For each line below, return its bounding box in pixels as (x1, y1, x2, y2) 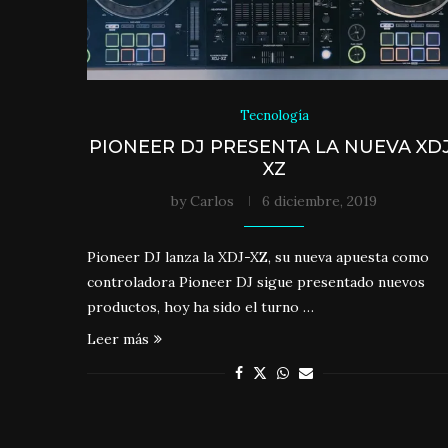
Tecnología (239, 106, 309, 124)
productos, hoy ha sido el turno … (87, 297, 314, 316)
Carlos (190, 191, 235, 210)
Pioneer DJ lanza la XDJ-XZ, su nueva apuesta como (87, 247, 429, 266)
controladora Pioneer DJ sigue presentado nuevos (87, 272, 425, 291)
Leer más (87, 329, 149, 348)
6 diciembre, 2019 (262, 191, 378, 210)
